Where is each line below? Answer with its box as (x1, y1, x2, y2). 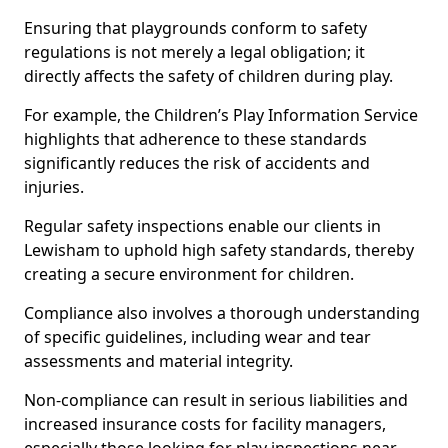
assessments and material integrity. (24, 350, 293, 372)
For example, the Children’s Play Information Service (24, 104, 418, 126)
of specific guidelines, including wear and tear (24, 326, 371, 348)
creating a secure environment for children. (24, 263, 354, 285)
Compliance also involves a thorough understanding (24, 302, 420, 324)
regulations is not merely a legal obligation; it (24, 41, 365, 63)
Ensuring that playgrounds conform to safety (24, 17, 367, 39)
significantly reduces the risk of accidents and (24, 152, 370, 174)
